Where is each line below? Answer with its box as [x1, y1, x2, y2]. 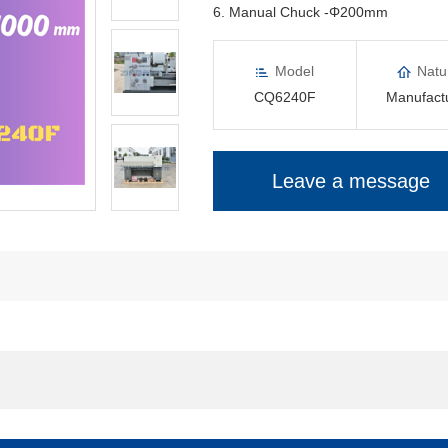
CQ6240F [253, 89, 316, 105]
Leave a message [271, 170, 430, 192]
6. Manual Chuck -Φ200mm [212, 4, 388, 20]
